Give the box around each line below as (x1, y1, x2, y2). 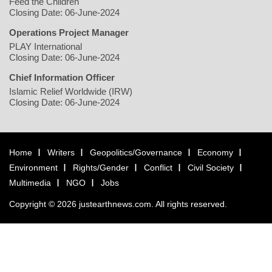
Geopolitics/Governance (90, 148, 182, 158)
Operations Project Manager (9, 27, 129, 38)
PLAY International (9, 41, 82, 52)
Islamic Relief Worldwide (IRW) (9, 86, 132, 97)
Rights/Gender (73, 163, 129, 173)
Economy (197, 148, 233, 158)
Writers (47, 148, 75, 158)
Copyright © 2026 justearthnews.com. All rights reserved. (9, 199, 227, 209)
